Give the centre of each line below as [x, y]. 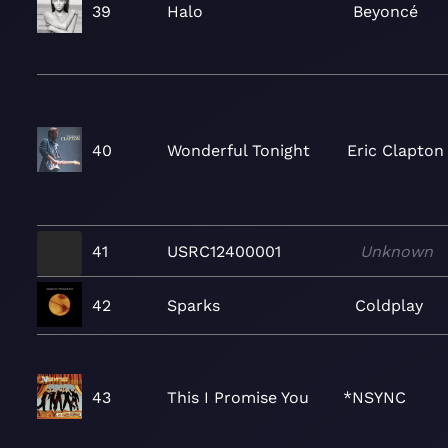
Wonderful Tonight [238, 150]
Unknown [396, 251]
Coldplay [388, 305]
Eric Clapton [395, 150]
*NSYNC [374, 397]
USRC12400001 [224, 251]
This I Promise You [238, 397]
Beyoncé [385, 11]
